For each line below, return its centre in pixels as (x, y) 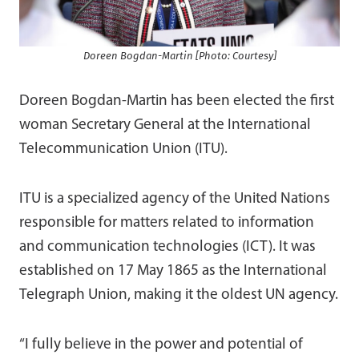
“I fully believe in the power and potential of (161, 345)
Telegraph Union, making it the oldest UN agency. (179, 295)
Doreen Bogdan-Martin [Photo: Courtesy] (179, 55)
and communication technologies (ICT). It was (167, 247)
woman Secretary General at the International (165, 125)
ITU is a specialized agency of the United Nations (175, 199)
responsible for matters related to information (167, 223)
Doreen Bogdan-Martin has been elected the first (177, 101)
